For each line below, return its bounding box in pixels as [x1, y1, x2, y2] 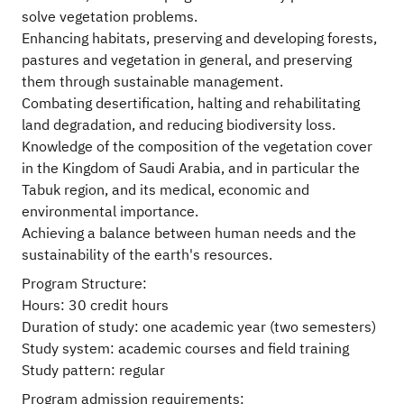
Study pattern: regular [22, 360, 165, 382]
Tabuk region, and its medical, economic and [22, 179, 309, 202]
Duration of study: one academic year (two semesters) [22, 317, 376, 339]
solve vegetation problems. [22, 6, 197, 29]
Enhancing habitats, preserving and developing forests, [22, 28, 377, 50]
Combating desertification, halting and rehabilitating [22, 93, 360, 115]
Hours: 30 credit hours [22, 295, 169, 317]
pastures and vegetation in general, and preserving [22, 50, 352, 72]
